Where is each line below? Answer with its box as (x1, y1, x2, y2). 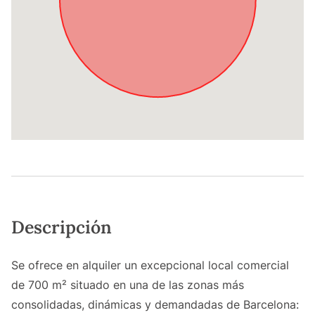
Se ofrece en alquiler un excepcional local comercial (11, 258, 289, 273)
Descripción (11, 216, 112, 239)
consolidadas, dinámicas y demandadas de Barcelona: (11, 297, 299, 312)
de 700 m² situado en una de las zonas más (11, 278, 244, 292)
